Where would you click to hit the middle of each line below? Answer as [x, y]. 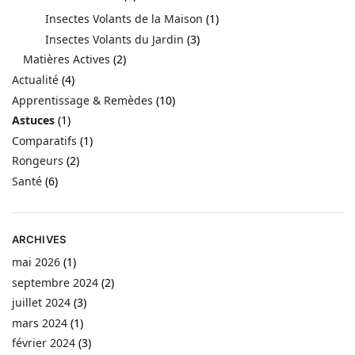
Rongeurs [38, 161]
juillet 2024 [41, 303]
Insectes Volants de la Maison [124, 19]
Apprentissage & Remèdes [82, 100]
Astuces [33, 120]
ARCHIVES [39, 240]
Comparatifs [44, 140]
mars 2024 [40, 323]
